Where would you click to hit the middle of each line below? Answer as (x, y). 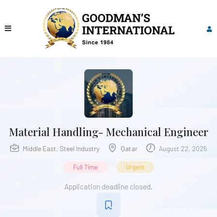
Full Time (85, 167)
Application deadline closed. (108, 186)
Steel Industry (79, 148)
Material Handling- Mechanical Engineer (108, 132)
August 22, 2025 (182, 148)
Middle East (39, 148)
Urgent (135, 167)
